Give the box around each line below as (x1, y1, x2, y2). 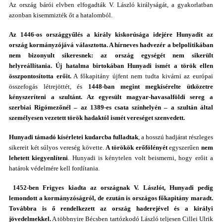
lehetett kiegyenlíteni (9, 154, 68, 162)
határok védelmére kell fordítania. (9, 165, 100, 172)
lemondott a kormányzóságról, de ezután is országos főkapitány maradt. (9, 194, 213, 202)
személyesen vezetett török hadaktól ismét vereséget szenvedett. (9, 114, 185, 121)
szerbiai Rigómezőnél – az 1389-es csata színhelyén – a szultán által (9, 104, 213, 111)
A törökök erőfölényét (106, 144, 167, 151)
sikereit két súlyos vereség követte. (9, 144, 106, 151)
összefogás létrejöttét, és (9, 83, 88, 90)
